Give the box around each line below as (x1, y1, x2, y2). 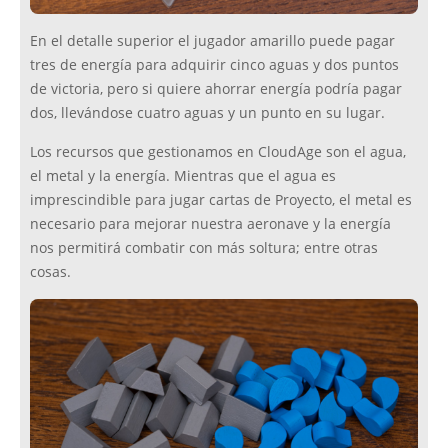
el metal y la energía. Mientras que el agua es (30, 167, 336, 186)
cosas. (30, 263, 71, 282)
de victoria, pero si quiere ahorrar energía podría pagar (30, 80, 402, 99)
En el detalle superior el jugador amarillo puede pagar (30, 32, 395, 51)
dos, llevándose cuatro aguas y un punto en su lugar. (30, 104, 385, 123)
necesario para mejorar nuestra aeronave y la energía (30, 215, 391, 234)
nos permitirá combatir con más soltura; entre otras (30, 239, 378, 258)
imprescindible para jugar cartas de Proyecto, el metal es (30, 191, 412, 210)
